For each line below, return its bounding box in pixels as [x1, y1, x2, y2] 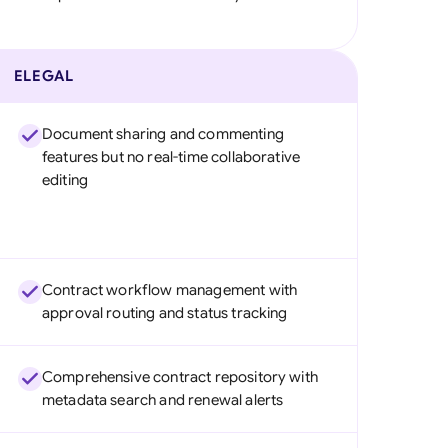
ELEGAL [13, 67, 74, 85]
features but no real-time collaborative [41, 148, 301, 166]
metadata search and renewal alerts [41, 391, 284, 409]
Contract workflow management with [41, 281, 298, 299]
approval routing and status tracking [41, 304, 288, 322]
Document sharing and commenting [41, 125, 284, 143]
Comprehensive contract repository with [41, 368, 318, 386]
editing [41, 171, 88, 189]
